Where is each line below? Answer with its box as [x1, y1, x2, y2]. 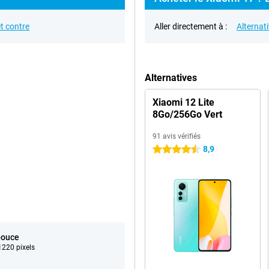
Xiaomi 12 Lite [153, 97, 214, 108]
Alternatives [145, 72, 197, 83]
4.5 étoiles [153, 145, 190, 154]
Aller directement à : [154, 22, 227, 31]
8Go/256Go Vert [153, 109, 222, 120]
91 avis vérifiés [153, 132, 201, 141]
